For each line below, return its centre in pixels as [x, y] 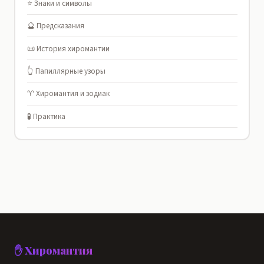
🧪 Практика [46, 116]
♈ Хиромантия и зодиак [68, 94]
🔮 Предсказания [55, 26]
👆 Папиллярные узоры [66, 71]
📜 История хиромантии [68, 48]
